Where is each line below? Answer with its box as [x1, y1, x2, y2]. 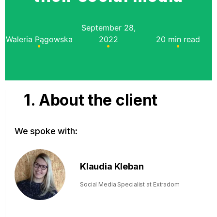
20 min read [155, 34, 200, 44]
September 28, [81, 22, 136, 32]
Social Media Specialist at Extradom [80, 181, 180, 188]
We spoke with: [15, 126, 77, 136]
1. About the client [24, 91, 157, 109]
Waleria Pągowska [5, 34, 73, 44]
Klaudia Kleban [80, 161, 144, 171]
